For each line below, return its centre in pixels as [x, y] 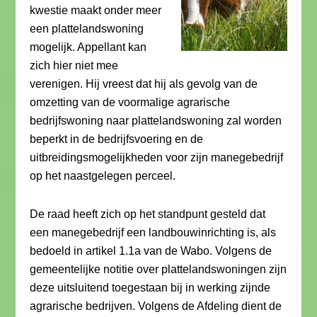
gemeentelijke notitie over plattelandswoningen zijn [158, 269]
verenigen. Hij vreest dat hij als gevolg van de [144, 84]
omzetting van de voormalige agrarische [130, 102]
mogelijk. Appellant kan [88, 47]
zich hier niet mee [74, 65]
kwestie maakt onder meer [96, 10]
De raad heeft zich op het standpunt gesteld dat [148, 214]
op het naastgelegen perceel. [103, 176]
